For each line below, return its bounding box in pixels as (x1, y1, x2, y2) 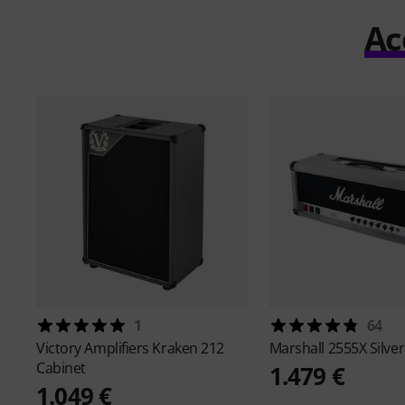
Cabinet (36, 358, 86, 379)
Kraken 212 (152, 338, 224, 359)
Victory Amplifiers (36, 338, 153, 359)
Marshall (268, 338, 328, 359)
